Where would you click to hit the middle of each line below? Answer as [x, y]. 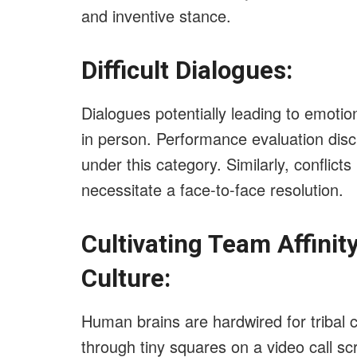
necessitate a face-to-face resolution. [212, 189]
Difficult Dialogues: [187, 71]
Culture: [126, 279]
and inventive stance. [156, 15]
